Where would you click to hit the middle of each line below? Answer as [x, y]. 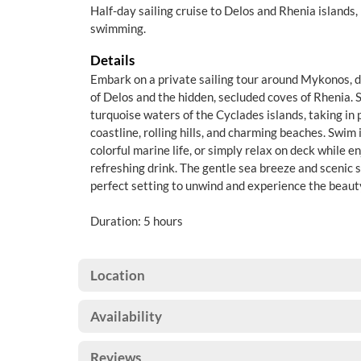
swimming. [118, 28]
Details [112, 60]
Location [118, 275]
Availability [126, 316]
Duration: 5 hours [137, 221]
